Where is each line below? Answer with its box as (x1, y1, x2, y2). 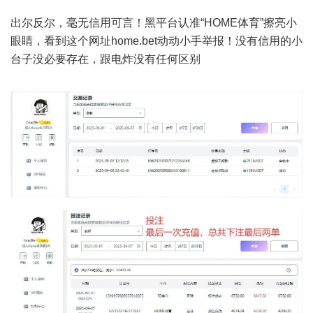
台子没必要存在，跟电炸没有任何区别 (10, 53, 201, 65)
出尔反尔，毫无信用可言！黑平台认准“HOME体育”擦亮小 (10, 17, 297, 29)
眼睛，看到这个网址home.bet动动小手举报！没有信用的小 (10, 35, 303, 47)
